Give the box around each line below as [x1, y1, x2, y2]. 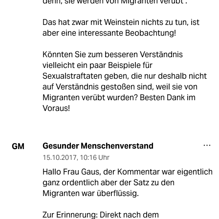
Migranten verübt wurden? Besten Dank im [42, 92, 196, 103]
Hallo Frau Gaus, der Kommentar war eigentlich [42, 167, 213, 177]
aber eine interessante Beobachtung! [42, 28, 176, 39]
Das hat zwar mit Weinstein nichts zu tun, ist [42, 17, 199, 28]
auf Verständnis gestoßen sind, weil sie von [42, 82, 197, 92]
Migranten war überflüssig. [42, 188, 139, 199]
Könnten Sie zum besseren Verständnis [42, 49, 183, 60]
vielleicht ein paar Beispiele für [42, 60, 153, 71]
